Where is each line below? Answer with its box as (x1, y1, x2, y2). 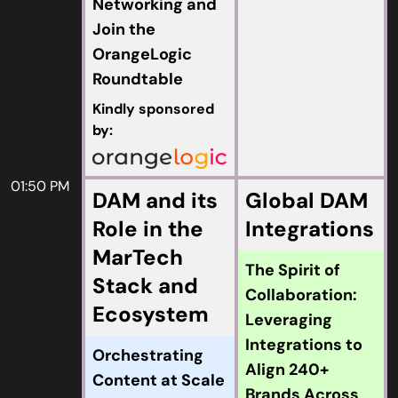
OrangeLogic (92, 44, 192, 65)
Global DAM (245, 187, 368, 214)
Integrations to (245, 334, 362, 355)
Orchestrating (92, 345, 203, 366)
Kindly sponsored (92, 99, 214, 118)
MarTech (92, 243, 183, 271)
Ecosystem (92, 300, 209, 328)
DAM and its (92, 187, 218, 214)
